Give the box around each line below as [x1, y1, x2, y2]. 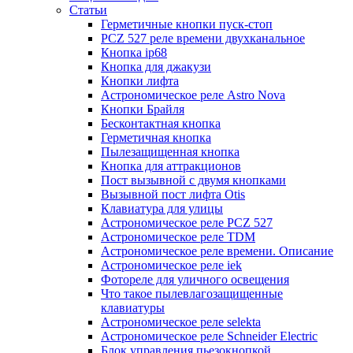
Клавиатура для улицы [101, 202, 223, 216]
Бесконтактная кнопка [101, 117, 221, 131]
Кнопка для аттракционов [101, 159, 241, 173]
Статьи [69, 3, 107, 17]
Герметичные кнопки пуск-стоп [101, 17, 273, 32]
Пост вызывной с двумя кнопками [101, 173, 286, 188]
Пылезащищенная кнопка [101, 145, 240, 159]
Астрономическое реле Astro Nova [101, 88, 285, 102]
